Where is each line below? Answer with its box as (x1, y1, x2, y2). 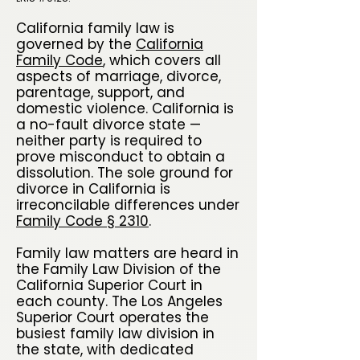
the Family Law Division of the (16, 260, 221, 279)
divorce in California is (16, 179, 170, 198)
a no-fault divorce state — (16, 115, 201, 134)
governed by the (16, 35, 136, 54)
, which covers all (103, 51, 221, 70)
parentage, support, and (16, 83, 185, 102)
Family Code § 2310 (16, 211, 149, 231)
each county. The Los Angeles (16, 292, 223, 311)
